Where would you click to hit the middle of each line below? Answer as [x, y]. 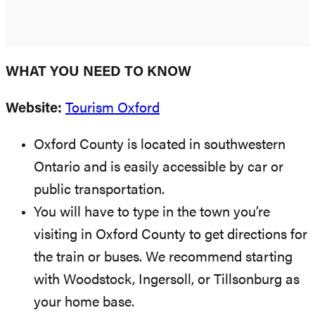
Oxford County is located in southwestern [160, 145]
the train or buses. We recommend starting [163, 258]
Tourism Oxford [112, 109]
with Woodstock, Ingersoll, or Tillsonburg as [167, 280]
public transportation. [99, 190]
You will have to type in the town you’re [152, 213]
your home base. [84, 303]
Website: [34, 109]
